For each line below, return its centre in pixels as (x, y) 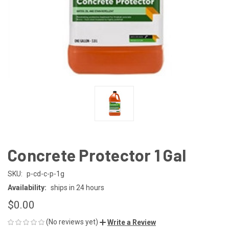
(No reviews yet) (72, 222)
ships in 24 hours (77, 187)
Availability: (27, 187)
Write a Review (132, 222)
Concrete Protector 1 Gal (97, 155)
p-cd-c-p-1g (45, 174)
